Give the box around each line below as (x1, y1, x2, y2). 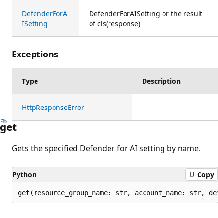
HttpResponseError (22, 102, 84, 112)
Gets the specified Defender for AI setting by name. (12, 143, 200, 154)
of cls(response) (89, 18, 140, 28)
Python (12, 169, 36, 179)
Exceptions (12, 48, 58, 60)
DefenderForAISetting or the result (89, 8, 202, 18)
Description (142, 76, 181, 86)
